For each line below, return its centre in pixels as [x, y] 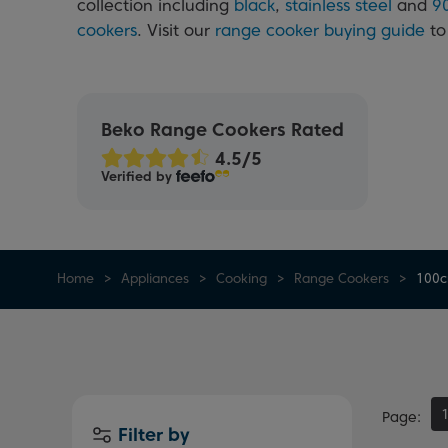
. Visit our [176, 30]
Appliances [155, 278]
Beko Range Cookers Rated [222, 130]
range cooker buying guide [320, 30]
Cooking [241, 278]
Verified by [138, 176]
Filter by [154, 434]
